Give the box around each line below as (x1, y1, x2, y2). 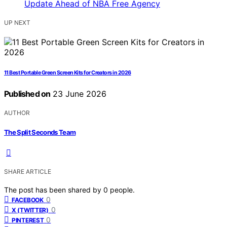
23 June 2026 (50, 89, 107, 99)
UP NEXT (4, 19, 30, 27)
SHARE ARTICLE (4, 167, 51, 175)
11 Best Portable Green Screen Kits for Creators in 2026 (4, 69, 131, 77)
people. (110, 185, 135, 194)
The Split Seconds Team (4, 128, 76, 136)
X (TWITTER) (12, 206, 49, 214)
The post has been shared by (4, 185, 103, 194)
